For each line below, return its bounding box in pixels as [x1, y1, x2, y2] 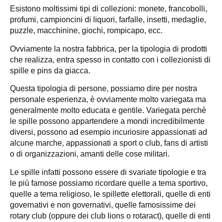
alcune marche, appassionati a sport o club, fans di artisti [10, 139, 208, 148]
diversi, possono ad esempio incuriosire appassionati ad [10, 128, 207, 137]
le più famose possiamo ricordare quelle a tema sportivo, [10, 178, 208, 187]
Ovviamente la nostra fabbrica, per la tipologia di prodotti [10, 44, 207, 53]
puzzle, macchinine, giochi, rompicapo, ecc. [10, 26, 163, 35]
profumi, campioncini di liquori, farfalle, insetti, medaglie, [10, 15, 206, 24]
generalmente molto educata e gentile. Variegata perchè [10, 106, 206, 115]
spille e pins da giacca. [10, 66, 90, 75]
